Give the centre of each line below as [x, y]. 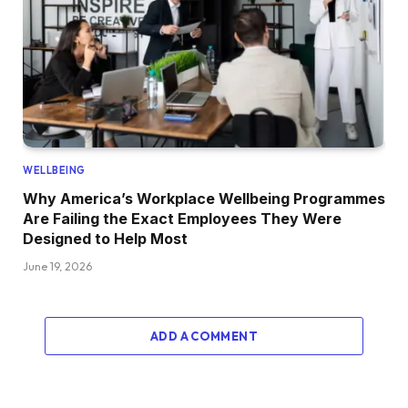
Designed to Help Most [105, 238]
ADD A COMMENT [204, 336]
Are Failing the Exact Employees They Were [182, 218]
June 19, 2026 [57, 266]
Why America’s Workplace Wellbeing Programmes [204, 198]
